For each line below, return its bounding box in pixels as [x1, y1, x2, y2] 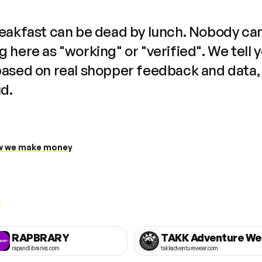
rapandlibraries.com [12, 244, 60, 251]
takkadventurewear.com [161, 244, 218, 251]
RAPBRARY [12, 230, 69, 244]
